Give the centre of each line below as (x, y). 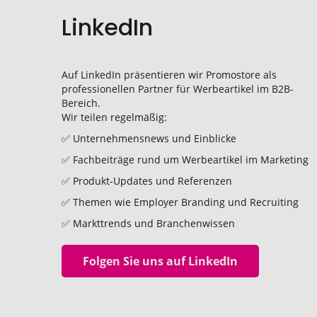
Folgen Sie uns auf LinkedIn (161, 261)
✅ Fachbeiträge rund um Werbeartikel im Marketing (185, 160)
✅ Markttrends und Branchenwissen (149, 223)
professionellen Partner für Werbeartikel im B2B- (178, 89)
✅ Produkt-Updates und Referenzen (147, 181)
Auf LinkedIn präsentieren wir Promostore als (169, 75)
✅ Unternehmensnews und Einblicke (149, 138)
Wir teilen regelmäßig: (115, 117)
